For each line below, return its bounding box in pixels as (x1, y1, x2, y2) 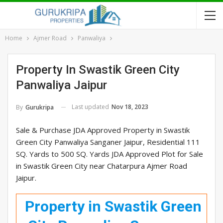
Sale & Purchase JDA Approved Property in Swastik (16, 124, 190, 135)
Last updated (72, 103, 111, 111)
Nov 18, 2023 (111, 103, 148, 111)
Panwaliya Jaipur (16, 78, 107, 92)
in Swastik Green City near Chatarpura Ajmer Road (16, 160, 187, 171)
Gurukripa (25, 103, 54, 111)
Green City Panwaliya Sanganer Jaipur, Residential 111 (16, 136, 200, 147)
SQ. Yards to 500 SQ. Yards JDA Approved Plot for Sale (16, 148, 203, 159)
